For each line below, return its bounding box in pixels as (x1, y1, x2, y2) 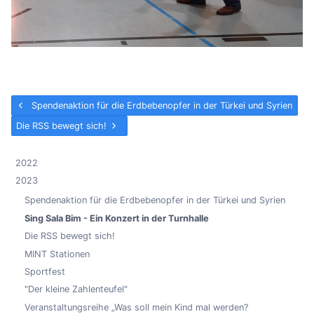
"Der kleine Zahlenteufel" (25, 284, 128, 295)
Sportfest (25, 266, 66, 278)
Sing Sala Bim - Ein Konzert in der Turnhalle (25, 213, 210, 224)
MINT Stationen (25, 248, 90, 259)
